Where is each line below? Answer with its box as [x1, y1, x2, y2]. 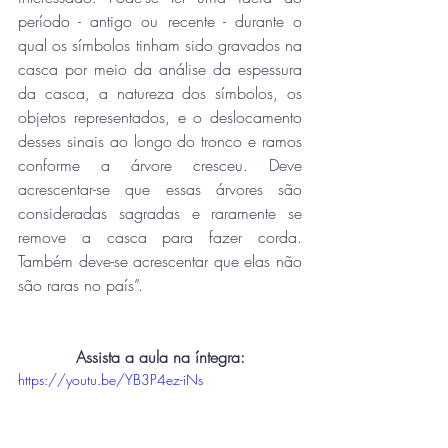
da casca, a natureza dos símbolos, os [18, 82, 302, 105]
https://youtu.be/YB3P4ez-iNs [18, 370, 203, 390]
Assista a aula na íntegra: [75, 346, 245, 369]
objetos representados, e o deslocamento [18, 106, 302, 129]
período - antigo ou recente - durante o [18, 10, 302, 33]
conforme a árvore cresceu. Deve [18, 154, 302, 177]
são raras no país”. [18, 274, 143, 297]
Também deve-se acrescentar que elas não [18, 250, 302, 273]
